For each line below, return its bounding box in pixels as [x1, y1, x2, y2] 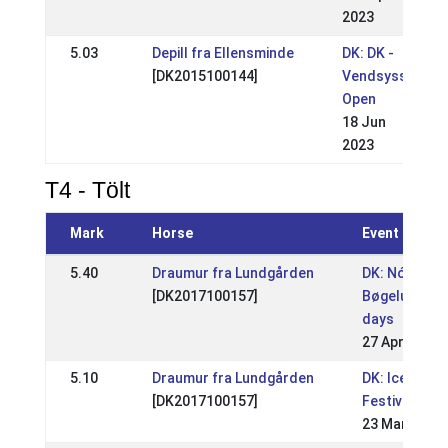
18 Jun [341, 114, 386, 130]
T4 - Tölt [44, 177, 130, 203]
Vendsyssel [341, 68, 419, 84]
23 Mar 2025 [361, 416, 442, 432]
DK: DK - [341, 45, 394, 61]
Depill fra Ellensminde [151, 45, 294, 61]
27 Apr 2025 [361, 334, 439, 350]
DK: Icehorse [361, 370, 446, 386]
